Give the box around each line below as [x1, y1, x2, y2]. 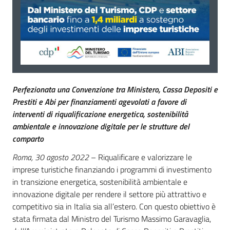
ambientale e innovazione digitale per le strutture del [12, 120, 189, 132]
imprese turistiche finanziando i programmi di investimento [12, 163, 212, 176]
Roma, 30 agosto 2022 [12, 151, 89, 163]
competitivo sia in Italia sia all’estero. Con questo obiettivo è [12, 200, 216, 213]
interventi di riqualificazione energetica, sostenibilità [12, 108, 188, 120]
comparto [12, 132, 44, 145]
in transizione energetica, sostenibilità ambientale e [12, 176, 187, 188]
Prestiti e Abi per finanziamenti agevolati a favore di [12, 95, 186, 108]
